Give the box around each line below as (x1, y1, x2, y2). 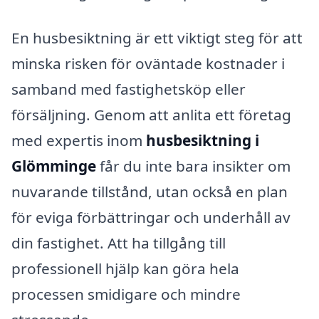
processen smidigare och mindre (11, 284, 241, 305)
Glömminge (11, 156, 96, 177)
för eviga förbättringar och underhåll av (11, 207, 291, 228)
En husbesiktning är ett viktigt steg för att (11, 28, 303, 48)
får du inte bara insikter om (96, 156, 291, 177)
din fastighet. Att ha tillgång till (11, 233, 226, 253)
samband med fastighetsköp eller (11, 79, 246, 100)
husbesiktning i (146, 130, 259, 151)
